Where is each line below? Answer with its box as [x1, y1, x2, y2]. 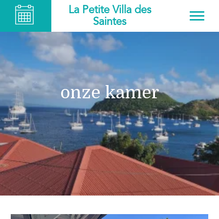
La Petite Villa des [68, 4, 151, 16]
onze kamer [60, 83, 159, 102]
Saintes [93, 16, 126, 27]
